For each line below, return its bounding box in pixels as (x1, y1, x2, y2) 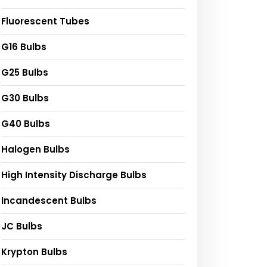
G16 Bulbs (1, 40, 46, 53)
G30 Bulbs (1, 91, 49, 104)
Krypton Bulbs (1, 245, 67, 258)
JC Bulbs (1, 219, 42, 232)
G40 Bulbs (1, 117, 50, 130)
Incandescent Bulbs (1, 194, 97, 207)
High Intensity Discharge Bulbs (1, 168, 147, 181)
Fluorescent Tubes (1, 14, 89, 27)
